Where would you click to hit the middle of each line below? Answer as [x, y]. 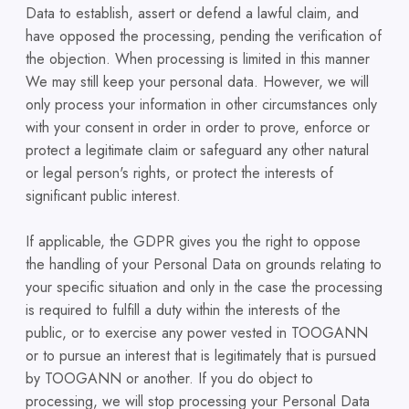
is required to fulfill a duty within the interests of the [183, 310]
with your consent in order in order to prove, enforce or [198, 128]
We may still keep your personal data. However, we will [197, 82]
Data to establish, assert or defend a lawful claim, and [192, 14]
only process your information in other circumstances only [201, 105]
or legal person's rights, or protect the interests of [179, 173]
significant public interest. [103, 196]
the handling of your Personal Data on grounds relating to [204, 265]
